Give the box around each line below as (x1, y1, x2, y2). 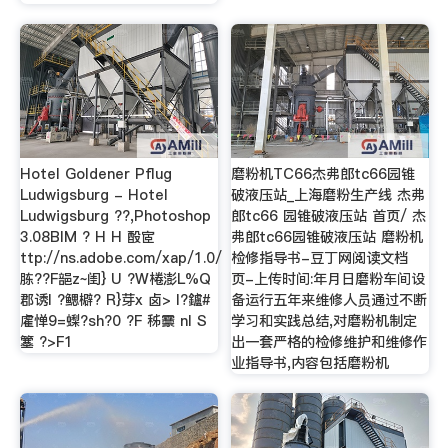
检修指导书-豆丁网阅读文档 (231, 247, 409, 268)
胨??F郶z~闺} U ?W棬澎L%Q (19, 268, 211, 289)
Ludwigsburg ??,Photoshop (19, 205, 211, 226)
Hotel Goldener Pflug (19, 163, 172, 184)
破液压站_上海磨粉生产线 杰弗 (231, 184, 426, 205)
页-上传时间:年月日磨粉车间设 (231, 268, 426, 289)
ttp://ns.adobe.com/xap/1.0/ (19, 247, 222, 268)
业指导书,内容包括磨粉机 (231, 352, 390, 373)
